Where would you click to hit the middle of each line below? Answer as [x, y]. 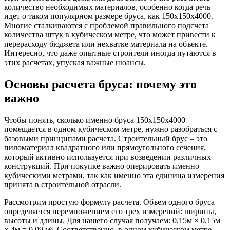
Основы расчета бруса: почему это [100, 84]
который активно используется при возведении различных [108, 157]
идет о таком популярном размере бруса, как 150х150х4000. [109, 16]
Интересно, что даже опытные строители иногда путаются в [110, 53]
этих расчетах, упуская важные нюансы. [75, 62]
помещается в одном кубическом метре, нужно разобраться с [111, 129]
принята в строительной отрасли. [63, 184]
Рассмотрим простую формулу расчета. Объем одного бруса [109, 202]
